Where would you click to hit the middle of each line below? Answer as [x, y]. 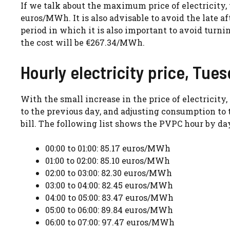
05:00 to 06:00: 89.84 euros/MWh [109, 209]
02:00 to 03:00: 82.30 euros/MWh [109, 172]
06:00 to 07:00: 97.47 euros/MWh [110, 222]
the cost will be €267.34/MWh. [83, 42]
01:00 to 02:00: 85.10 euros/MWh [108, 160]
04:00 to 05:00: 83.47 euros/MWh [109, 197]
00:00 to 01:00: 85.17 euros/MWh [108, 148]
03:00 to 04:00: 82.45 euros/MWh [109, 185]
